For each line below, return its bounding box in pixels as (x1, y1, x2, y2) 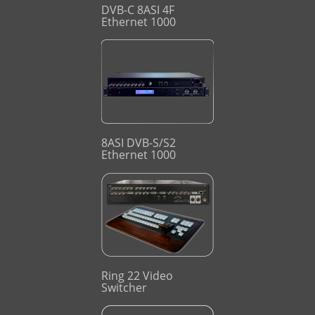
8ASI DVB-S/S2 (101, 135, 176, 151)
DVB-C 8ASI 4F (101, 2, 174, 18)
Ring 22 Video (101, 268, 173, 284)
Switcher (101, 280, 147, 296)
